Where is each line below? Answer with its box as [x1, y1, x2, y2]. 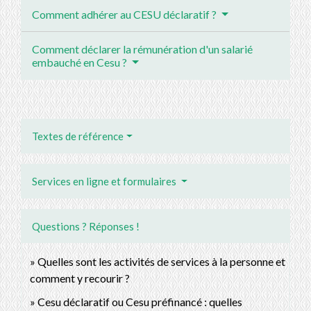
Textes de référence [32, 130, 124, 143]
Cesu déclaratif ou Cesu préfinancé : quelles [37, 295, 242, 309]
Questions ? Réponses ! [32, 220, 140, 233]
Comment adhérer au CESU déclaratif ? [32, 8, 219, 22]
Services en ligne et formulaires [32, 175, 178, 188]
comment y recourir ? [30, 271, 130, 285]
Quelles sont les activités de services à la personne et [37, 255, 285, 269]
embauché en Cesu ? [32, 56, 129, 69]
